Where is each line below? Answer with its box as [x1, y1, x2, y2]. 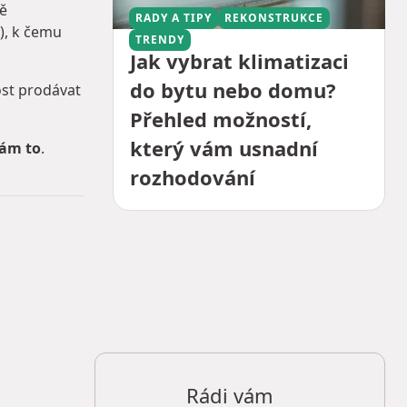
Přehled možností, [130, 105, 312, 134]
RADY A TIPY [135, 10, 212, 26]
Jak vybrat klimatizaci [130, 47, 349, 75]
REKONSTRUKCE [224, 10, 323, 26]
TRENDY [135, 32, 184, 48]
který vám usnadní [130, 134, 318, 163]
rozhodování [130, 164, 255, 192]
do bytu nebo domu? [130, 76, 336, 104]
